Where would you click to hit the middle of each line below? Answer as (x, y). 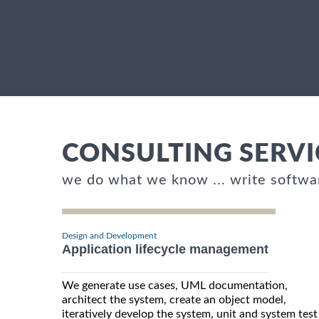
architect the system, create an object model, (174, 300)
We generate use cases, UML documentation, (175, 286)
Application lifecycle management (165, 250)
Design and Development (109, 236)
